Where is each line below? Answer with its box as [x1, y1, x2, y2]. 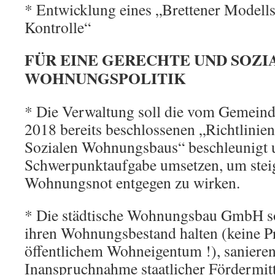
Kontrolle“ [25, 17, 91, 37]
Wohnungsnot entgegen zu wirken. [25, 172, 240, 193]
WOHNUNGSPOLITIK [25, 66, 186, 90]
